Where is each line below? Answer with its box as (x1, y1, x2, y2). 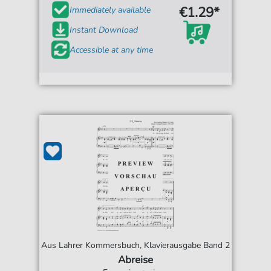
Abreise (118, 253, 153, 267)
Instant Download (70, 24, 139, 36)
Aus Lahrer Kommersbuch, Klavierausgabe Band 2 (41, 240, 230, 252)
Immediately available (70, 4, 151, 16)
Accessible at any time (70, 44, 154, 56)
